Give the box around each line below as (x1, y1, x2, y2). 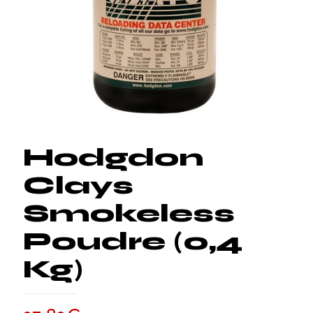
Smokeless (23, 199, 235, 228)
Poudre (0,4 (23, 227, 242, 256)
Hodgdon (23, 143, 204, 173)
